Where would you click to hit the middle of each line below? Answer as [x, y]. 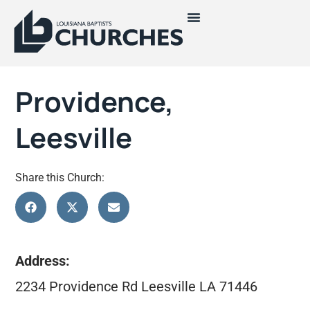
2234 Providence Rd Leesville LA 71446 [137, 286]
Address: [43, 261]
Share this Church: [60, 177]
